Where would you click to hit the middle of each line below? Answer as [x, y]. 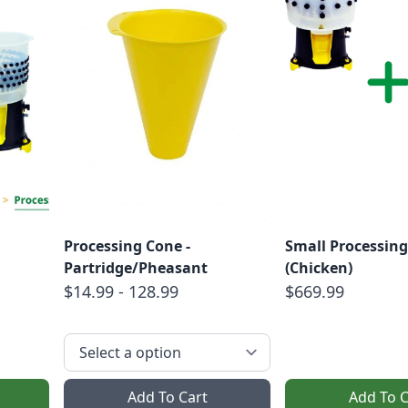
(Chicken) [319, 267]
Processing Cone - [127, 245]
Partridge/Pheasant [136, 267]
